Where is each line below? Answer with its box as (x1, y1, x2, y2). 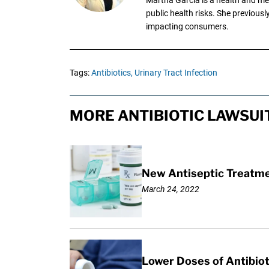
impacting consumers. (145, 21, 229, 31)
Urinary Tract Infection (134, 67, 217, 77)
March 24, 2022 (141, 184, 199, 195)
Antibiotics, (91, 67, 133, 77)
